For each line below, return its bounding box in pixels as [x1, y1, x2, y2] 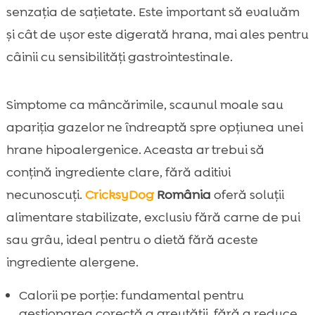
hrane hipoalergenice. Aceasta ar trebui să [6, 141, 264, 158]
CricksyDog [84, 186, 154, 203]
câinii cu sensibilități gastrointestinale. [6, 48, 233, 65]
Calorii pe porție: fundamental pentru [18, 286, 244, 304]
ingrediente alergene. [6, 253, 139, 271]
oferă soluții [210, 186, 284, 203]
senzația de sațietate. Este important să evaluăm [6, 3, 300, 20]
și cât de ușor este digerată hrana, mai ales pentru [6, 25, 309, 43]
